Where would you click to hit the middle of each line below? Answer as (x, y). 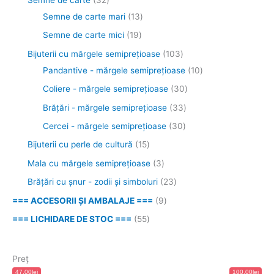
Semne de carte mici (83, 35)
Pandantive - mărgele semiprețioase (114, 70)
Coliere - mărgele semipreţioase (106, 89)
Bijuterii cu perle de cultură (80, 145)
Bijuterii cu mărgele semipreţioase (94, 54)
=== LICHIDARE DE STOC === (72, 219)
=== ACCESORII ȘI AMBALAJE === (83, 200)
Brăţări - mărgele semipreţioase (105, 107)
